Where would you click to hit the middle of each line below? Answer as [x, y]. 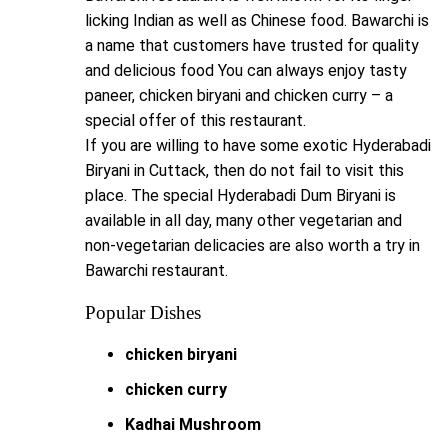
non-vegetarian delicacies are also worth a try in [252, 246]
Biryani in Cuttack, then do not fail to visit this [244, 171]
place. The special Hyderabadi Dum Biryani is [240, 196]
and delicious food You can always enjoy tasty [246, 71]
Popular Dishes [143, 313]
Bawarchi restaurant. [156, 271]
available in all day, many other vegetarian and [243, 221]
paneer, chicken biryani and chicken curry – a [239, 96]
